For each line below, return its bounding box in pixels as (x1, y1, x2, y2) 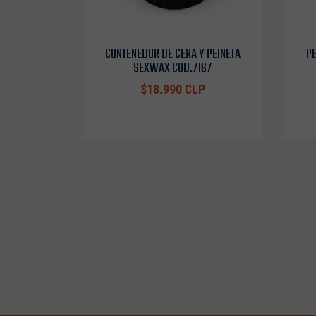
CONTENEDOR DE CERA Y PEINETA (104, 44, 241, 65)
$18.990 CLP (140, 83, 205, 97)
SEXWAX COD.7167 (133, 58, 212, 79)
